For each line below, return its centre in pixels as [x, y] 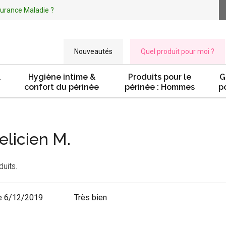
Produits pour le [160, 77]
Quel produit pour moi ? [178, 51]
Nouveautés [93, 51]
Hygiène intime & [62, 77]
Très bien [90, 198]
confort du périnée [62, 87]
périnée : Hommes [160, 87]
